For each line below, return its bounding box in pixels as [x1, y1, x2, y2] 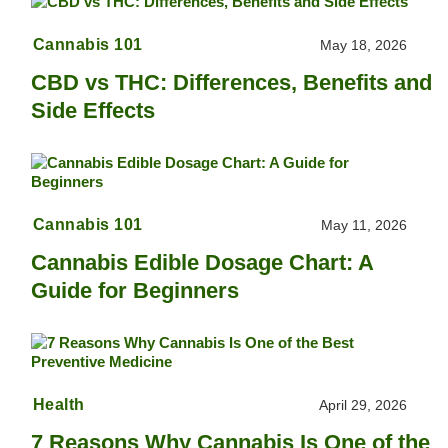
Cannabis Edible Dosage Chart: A [31, 249, 374, 275]
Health [32, 395, 85, 413]
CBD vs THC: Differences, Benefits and [31, 69, 433, 95]
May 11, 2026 [321, 216, 408, 233]
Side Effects [31, 97, 156, 123]
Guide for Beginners [31, 277, 240, 303]
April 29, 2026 [319, 396, 408, 413]
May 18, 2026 [320, 36, 408, 53]
